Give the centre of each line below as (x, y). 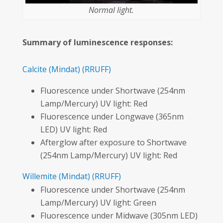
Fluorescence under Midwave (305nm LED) (119, 216)
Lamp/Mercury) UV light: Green (98, 203)
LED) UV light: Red (73, 130)
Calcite (34, 69)
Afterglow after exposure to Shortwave (113, 143)
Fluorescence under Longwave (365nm (112, 117)
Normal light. (111, 10)
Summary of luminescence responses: (97, 43)
